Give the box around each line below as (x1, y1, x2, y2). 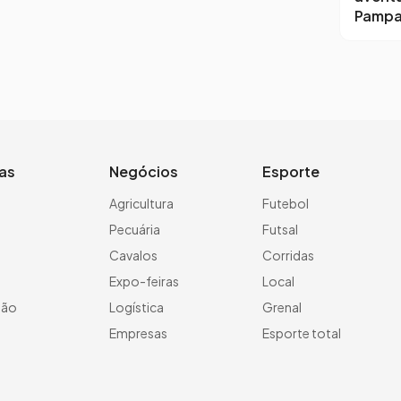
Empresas (109, 325, 167, 341)
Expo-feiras (109, 273, 179, 289)
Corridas (262, 247, 314, 263)
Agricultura (109, 195, 174, 211)
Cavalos (109, 247, 158, 263)
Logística (109, 299, 164, 315)
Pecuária (109, 221, 160, 237)
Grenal (262, 299, 302, 315)
